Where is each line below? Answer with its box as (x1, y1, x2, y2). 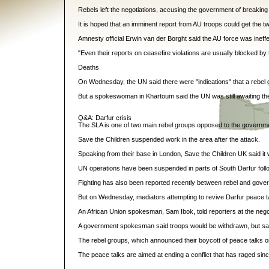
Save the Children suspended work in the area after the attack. (78, 136, 260, 143)
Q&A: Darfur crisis (78, 114, 131, 121)
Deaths (78, 64, 99, 71)
